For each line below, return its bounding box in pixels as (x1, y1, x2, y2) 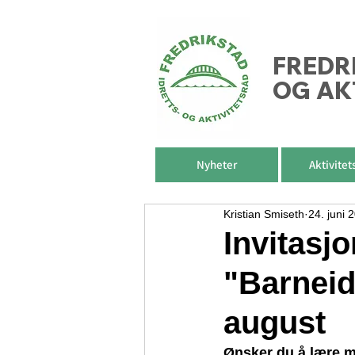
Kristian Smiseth (223, 207, 304, 220)
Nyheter (197, 157, 237, 172)
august (223, 305, 326, 340)
